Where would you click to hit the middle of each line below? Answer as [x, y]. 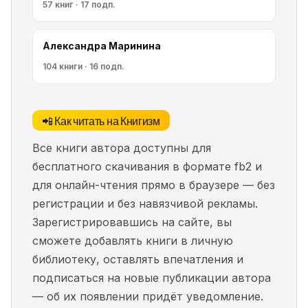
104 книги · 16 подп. [84, 66]
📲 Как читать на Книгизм [101, 120]
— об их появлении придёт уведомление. [148, 296]
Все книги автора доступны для [122, 148]
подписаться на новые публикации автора [152, 278]
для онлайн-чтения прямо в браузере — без [154, 185]
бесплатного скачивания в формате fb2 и [147, 166]
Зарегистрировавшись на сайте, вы [132, 222]
